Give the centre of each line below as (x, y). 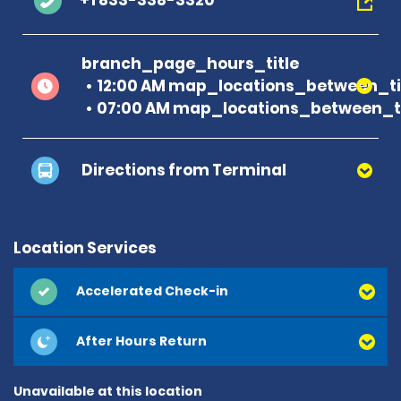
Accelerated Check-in (152, 291)
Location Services (85, 247)
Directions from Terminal (184, 170)
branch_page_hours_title (190, 63)
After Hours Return (141, 341)
